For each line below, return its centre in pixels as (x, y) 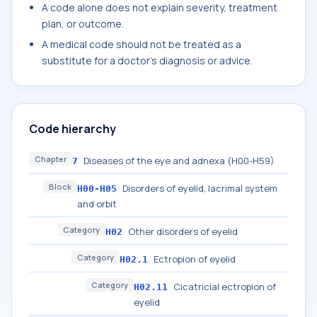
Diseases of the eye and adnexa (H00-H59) (179, 161)
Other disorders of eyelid (183, 231)
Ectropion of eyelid (195, 259)
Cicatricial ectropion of (225, 287)
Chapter (51, 159)
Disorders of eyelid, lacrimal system (200, 188)
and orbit (97, 204)
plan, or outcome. (83, 24)
